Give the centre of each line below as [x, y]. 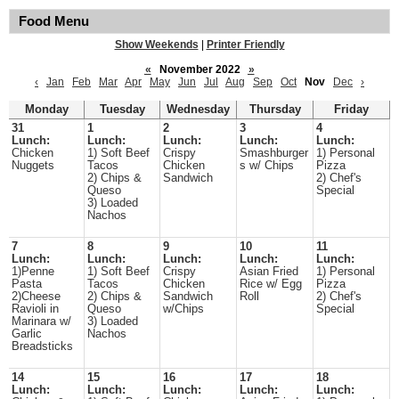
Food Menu [54, 21]
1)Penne [33, 272]
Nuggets [33, 166]
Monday [46, 110]
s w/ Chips [267, 166]
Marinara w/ [41, 322]
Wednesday [198, 110]
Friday [351, 110]
